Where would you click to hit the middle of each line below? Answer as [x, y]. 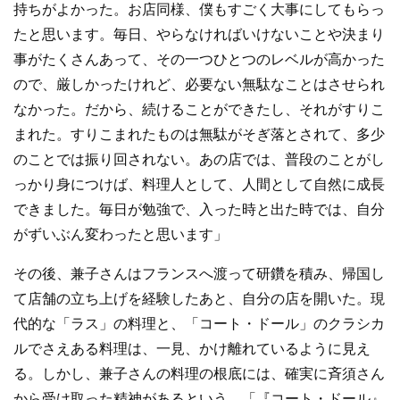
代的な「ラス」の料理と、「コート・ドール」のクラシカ [199, 324]
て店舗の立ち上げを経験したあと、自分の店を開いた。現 [199, 299]
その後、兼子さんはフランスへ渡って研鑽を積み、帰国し [199, 274]
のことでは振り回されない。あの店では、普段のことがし [199, 160]
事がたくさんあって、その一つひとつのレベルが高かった [199, 60]
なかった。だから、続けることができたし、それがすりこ [199, 110]
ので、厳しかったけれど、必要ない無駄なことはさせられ [199, 85]
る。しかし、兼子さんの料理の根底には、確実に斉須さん [199, 374]
